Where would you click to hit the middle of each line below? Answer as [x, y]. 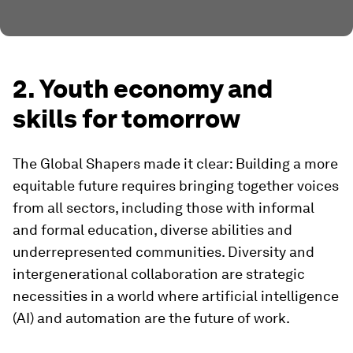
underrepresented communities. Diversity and [163, 251]
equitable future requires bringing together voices [176, 185]
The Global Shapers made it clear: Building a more [175, 163]
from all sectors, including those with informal [163, 207]
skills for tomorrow [126, 118]
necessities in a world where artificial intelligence [176, 295]
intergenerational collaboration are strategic [159, 273]
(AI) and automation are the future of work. [151, 318]
